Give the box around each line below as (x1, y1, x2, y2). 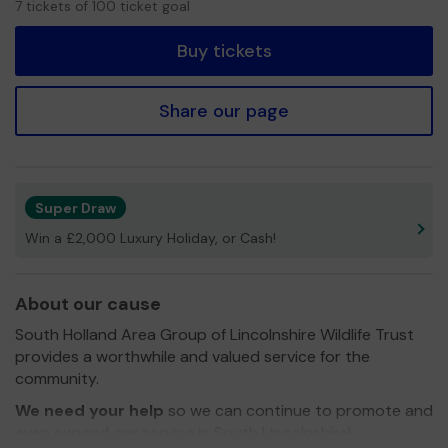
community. (15, 367, 99, 389)
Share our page (159, 98, 289, 123)
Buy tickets (176, 38, 272, 63)
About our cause (15, 291, 161, 316)
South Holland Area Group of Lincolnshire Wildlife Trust (15, 323, 414, 345)
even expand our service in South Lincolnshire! (15, 421, 351, 443)
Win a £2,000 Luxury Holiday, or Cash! (25, 228, 276, 247)
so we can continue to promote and (164, 399, 433, 421)
